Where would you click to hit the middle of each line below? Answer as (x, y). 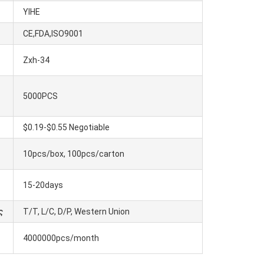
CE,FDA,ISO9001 (53, 34)
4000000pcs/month (61, 238)
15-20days (43, 185)
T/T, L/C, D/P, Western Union (76, 212)
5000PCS (40, 96)
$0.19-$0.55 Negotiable (66, 127)
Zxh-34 (36, 60)
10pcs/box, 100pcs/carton (74, 154)
